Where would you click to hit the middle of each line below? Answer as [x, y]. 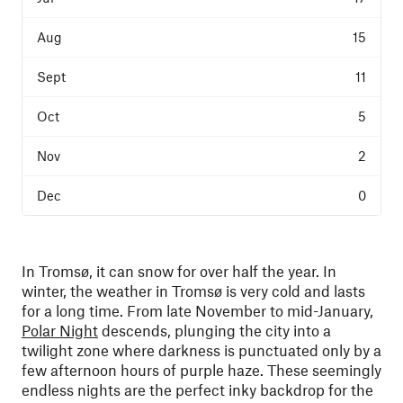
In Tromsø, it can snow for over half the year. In [179, 271]
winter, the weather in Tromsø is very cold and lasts [193, 291]
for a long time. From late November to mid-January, [197, 310]
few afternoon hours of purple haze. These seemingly [201, 370]
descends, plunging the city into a [215, 330]
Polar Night [60, 330]
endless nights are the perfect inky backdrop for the [197, 390]
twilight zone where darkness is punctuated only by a [201, 350]
